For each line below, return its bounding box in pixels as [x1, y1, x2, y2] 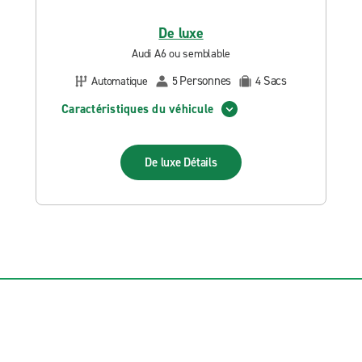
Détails [183, 154, 217, 170]
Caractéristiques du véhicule [61, 100, 213, 117]
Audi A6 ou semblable [132, 46, 230, 61]
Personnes [179, 73, 231, 89]
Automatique [91, 73, 148, 89]
